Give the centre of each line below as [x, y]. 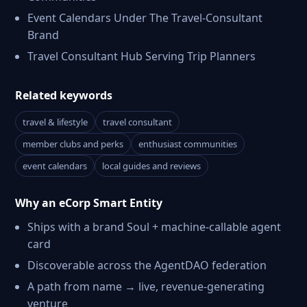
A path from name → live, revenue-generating [146, 286]
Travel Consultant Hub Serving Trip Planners [142, 56]
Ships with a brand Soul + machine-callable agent [154, 227]
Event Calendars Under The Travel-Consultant [145, 18]
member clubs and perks [73, 144]
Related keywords [64, 95]
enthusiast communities [188, 144]
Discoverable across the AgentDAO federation [147, 265]
